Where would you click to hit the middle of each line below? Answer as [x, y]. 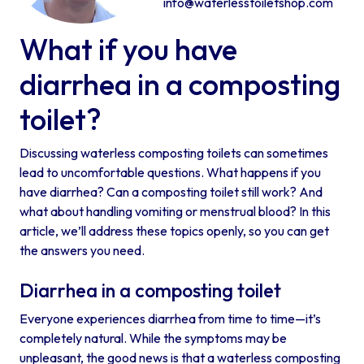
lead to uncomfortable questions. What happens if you [170, 172]
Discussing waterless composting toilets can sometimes [174, 152]
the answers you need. [82, 250]
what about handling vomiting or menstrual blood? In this [175, 211]
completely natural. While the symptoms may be [153, 338]
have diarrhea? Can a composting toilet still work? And [171, 191]
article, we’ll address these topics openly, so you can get [174, 230]
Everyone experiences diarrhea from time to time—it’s [170, 318]
